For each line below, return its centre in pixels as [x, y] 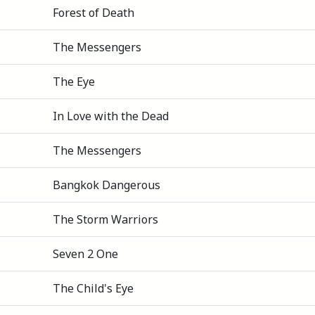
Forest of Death [94, 12]
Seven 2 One [85, 253]
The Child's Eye [93, 288]
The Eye [74, 81]
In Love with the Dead [111, 116]
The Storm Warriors [105, 219]
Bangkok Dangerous [107, 185]
